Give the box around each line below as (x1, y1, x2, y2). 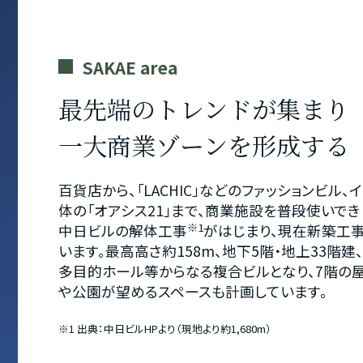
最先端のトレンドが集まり (58, 91, 349, 127)
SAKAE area (83, 55, 177, 80)
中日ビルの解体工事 (58, 220, 187, 241)
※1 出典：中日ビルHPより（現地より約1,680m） (58, 321, 271, 337)
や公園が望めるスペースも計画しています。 (58, 281, 327, 302)
